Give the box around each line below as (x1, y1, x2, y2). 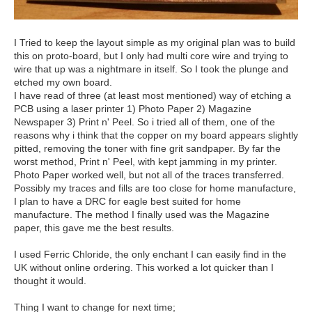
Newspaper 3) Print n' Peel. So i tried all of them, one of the (14, 116, 275, 128)
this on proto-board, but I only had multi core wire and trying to (14, 50, 288, 62)
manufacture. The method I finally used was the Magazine (14, 209, 270, 221)
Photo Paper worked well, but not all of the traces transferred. (14, 169, 284, 181)
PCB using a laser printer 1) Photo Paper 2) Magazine (14, 103, 251, 115)
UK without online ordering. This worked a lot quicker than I (14, 262, 274, 274)
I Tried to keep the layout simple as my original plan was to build (14, 37, 295, 49)
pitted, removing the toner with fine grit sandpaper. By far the (14, 143, 281, 155)
